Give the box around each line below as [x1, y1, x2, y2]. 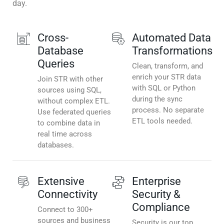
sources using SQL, [37, 85, 101, 95]
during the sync [132, 94, 182, 104]
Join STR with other [37, 74, 103, 84]
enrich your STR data [132, 72, 201, 82]
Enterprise [132, 175, 181, 188]
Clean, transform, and [132, 61, 203, 71]
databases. [37, 140, 74, 150]
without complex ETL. [37, 96, 110, 106]
